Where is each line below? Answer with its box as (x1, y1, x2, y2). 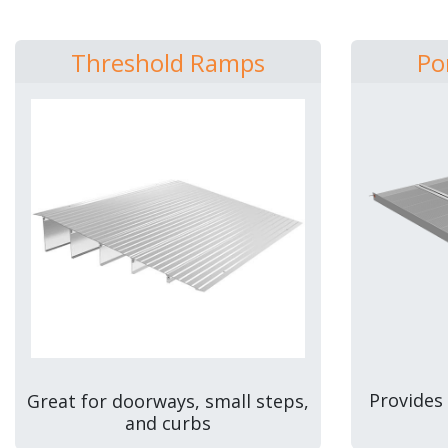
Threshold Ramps (71, 45, 265, 79)
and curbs (125, 410, 211, 435)
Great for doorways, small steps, (27, 388, 309, 413)
